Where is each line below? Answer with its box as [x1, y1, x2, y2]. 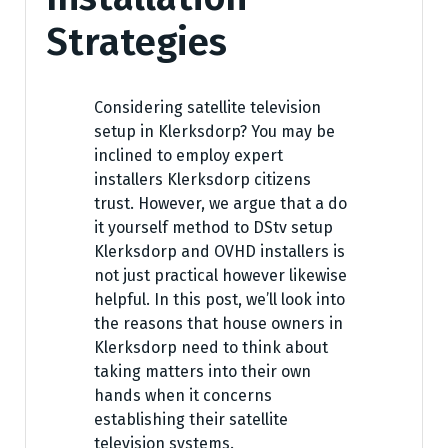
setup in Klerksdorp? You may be [94, 122, 335, 142]
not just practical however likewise [94, 266, 347, 286]
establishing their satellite [94, 410, 288, 430]
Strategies [46, 19, 227, 66]
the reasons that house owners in [94, 314, 343, 334]
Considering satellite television [94, 98, 321, 118]
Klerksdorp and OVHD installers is [94, 242, 345, 262]
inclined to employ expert [94, 146, 283, 166]
